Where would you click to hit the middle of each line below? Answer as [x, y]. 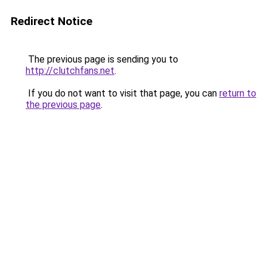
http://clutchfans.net [70, 71]
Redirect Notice [52, 21]
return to [238, 93]
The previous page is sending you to [102, 59]
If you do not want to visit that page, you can [122, 93]
